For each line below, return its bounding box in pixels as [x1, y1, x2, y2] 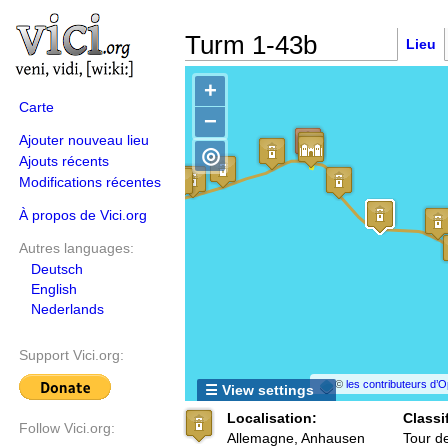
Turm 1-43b [185, 31, 317, 59]
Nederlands [31, 301, 104, 317]
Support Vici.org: [19, 347, 124, 364]
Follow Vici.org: [19, 420, 115, 437]
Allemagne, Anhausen [227, 430, 365, 446]
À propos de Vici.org [19, 207, 147, 223]
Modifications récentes [19, 174, 161, 190]
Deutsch [31, 261, 83, 277]
